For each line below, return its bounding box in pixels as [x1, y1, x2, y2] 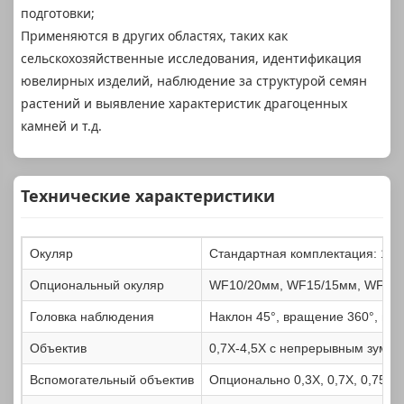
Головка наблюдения [30, 309, 154, 325]
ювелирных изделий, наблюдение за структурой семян [21, 72, 367, 90]
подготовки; [21, 5, 95, 23]
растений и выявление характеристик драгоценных [21, 95, 347, 113]
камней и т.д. [21, 117, 102, 135]
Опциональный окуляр [30, 278, 164, 293]
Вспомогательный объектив [30, 372, 194, 388]
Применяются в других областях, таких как [21, 27, 288, 45]
